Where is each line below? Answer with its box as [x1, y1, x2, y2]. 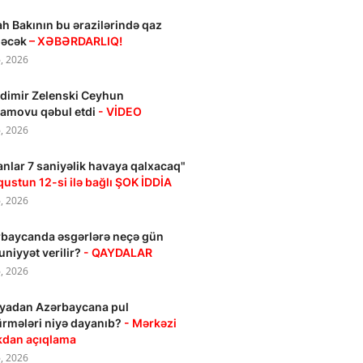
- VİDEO [98, 105, 143, 118]
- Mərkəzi [124, 316, 177, 330]
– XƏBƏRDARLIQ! [29, 34, 123, 48]
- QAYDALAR [83, 246, 153, 259]
